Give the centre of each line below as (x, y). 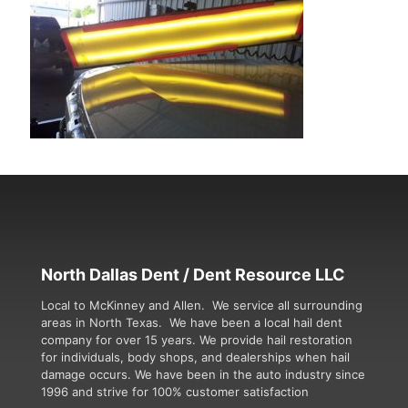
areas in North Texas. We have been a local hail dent (192, 322)
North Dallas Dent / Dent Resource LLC (193, 275)
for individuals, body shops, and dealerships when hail (195, 357)
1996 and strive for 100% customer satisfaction (175, 392)
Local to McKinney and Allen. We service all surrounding (202, 305)
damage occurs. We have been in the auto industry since (203, 374)
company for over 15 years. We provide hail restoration (197, 340)
